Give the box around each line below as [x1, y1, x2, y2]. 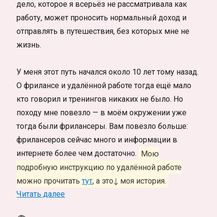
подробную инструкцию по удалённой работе [16, 162, 182, 172]
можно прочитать [16, 176, 82, 186]
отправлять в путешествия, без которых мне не [16, 27, 190, 36]
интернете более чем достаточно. [16, 149, 139, 158]
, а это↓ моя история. [93, 176, 167, 186]
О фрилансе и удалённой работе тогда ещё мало [16, 81, 192, 91]
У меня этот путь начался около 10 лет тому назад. [16, 67, 199, 77]
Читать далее [16, 189, 65, 199]
